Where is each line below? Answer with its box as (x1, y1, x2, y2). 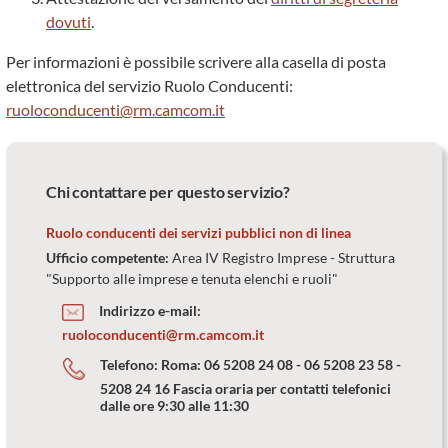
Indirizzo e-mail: (99, 302, 202, 320)
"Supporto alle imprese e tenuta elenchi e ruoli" (46, 270, 338, 287)
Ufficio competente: (46, 249, 172, 266)
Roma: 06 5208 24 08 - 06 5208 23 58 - (161, 356, 402, 374)
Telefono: (100, 356, 162, 374)
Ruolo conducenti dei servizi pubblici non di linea (46, 224, 351, 241)
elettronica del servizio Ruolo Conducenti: (6, 76, 293, 95)
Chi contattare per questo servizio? (46, 182, 290, 201)
